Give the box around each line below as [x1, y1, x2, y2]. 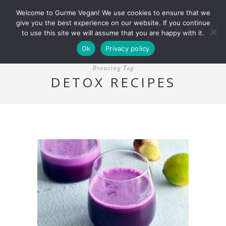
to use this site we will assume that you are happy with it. [22, 29, 204, 37]
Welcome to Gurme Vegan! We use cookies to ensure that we [16, 9, 210, 17]
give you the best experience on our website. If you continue [16, 19, 210, 27]
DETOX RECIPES [50, 73, 176, 92]
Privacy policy [105, 44, 150, 52]
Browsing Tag [92, 64, 134, 73]
